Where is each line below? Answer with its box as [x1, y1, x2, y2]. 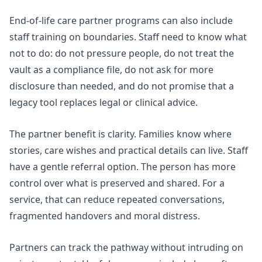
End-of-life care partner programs [9, 14, 160, 27]
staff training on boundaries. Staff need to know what [9, 30, 247, 44]
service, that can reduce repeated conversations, [9, 192, 225, 206]
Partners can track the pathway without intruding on [9, 240, 243, 254]
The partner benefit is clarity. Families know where [9, 127, 232, 140]
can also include [160, 14, 233, 27]
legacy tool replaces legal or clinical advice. [9, 96, 198, 109]
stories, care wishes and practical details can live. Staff [9, 143, 248, 157]
